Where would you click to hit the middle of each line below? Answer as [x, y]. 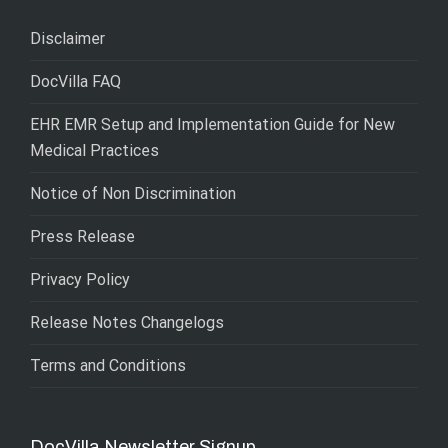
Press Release [82, 237]
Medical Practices [94, 151]
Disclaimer [67, 39]
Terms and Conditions [108, 366]
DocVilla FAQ [75, 82]
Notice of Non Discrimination [133, 194]
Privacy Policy [80, 280]
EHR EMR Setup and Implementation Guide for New [212, 125]
